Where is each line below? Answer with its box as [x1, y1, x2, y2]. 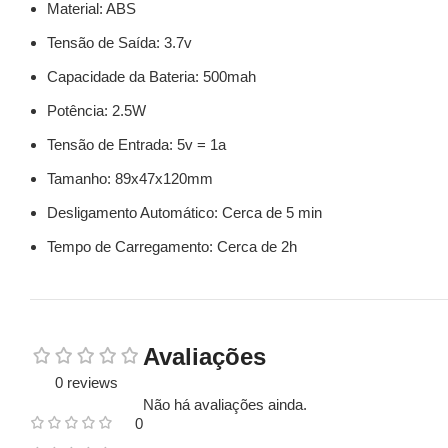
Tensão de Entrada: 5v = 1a [47, 136, 226, 153]
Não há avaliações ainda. [143, 396, 307, 413]
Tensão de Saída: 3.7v [47, 34, 192, 51]
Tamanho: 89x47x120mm [47, 170, 213, 187]
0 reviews [55, 374, 118, 391]
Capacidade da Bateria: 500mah [47, 68, 256, 85]
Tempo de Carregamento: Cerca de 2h [47, 238, 297, 255]
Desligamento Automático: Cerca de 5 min [47, 204, 322, 221]
